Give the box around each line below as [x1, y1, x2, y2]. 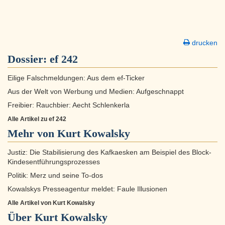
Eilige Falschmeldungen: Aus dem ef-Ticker [8, 74, 145, 82]
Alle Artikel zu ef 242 [8, 116, 66, 123]
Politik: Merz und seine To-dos [8, 172, 103, 180]
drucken [190, 39, 217, 47]
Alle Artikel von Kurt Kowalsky [8, 199, 95, 207]
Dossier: [8, 53, 50, 66]
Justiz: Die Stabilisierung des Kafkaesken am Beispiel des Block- [8, 149, 211, 157]
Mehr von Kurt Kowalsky [8, 127, 130, 140]
